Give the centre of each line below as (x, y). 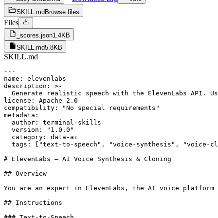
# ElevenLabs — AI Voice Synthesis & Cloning (88, 159)
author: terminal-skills (53, 122)
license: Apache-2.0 (41, 100)
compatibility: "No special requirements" (82, 108)
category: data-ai (41, 137)
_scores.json (35, 35)
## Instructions (33, 202)
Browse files (62, 12)
